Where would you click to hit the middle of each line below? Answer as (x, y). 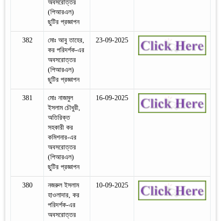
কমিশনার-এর (62, 137)
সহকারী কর (60, 127)
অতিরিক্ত (59, 117)
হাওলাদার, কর (64, 195)
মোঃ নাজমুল (60, 98)
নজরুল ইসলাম (63, 185)
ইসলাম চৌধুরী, (64, 108)
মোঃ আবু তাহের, (66, 40)
